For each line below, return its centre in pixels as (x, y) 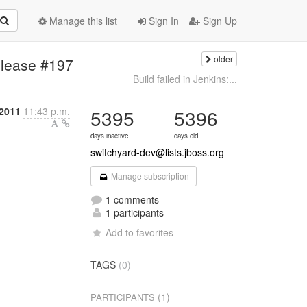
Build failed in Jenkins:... (185, 79)
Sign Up (219, 21)
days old (186, 136)
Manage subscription (149, 176)
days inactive (110, 136)
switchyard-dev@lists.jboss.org (158, 152)
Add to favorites (140, 232)
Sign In (162, 21)
